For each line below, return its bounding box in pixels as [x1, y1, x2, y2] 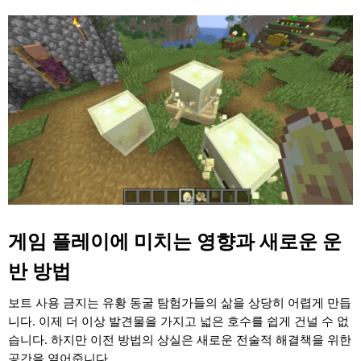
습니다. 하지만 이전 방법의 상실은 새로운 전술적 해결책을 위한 [8, 331, 351, 348]
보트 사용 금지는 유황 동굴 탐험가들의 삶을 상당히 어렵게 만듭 [8, 294, 351, 311]
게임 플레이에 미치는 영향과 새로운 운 [8, 227, 342, 255]
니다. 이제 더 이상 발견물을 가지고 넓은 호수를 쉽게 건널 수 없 [8, 313, 349, 330]
